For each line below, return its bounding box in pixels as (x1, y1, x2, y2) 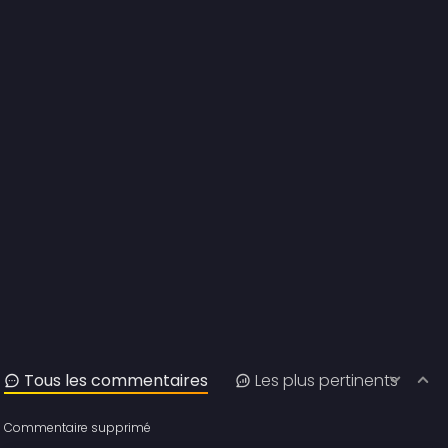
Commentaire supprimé (4, 419, 152, 437)
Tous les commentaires (24, 369, 209, 393)
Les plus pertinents (255, 369, 399, 393)
